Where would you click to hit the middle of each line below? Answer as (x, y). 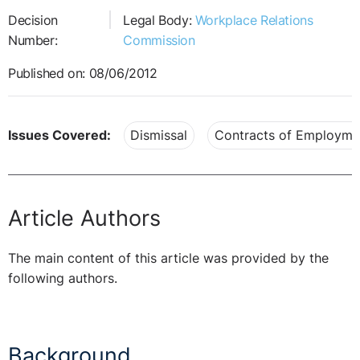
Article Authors (84, 218)
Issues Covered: (59, 136)
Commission (159, 40)
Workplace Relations (254, 20)
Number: (33, 40)
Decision (33, 20)
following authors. (63, 279)
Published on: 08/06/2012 (83, 73)
